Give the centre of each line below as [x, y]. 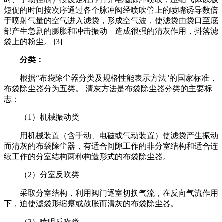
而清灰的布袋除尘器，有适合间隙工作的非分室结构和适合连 [111, 146]
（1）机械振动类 [42, 117]
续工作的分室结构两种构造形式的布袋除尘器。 [87, 156]
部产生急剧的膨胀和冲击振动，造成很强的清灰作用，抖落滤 [111, 31]
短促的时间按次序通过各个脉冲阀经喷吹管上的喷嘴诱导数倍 [111, 10]
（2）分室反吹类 [42, 174]
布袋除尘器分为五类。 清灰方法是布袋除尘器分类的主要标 [108, 88]
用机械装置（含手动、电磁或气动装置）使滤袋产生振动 [111, 135]
